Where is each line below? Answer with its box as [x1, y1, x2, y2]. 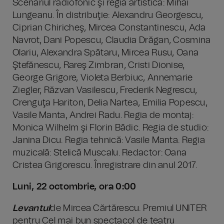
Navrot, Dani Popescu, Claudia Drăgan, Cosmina [12, 36, 211, 45]
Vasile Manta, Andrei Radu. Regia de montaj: [12, 111, 193, 120]
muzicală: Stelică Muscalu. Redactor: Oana [12, 148, 187, 157]
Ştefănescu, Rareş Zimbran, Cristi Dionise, [12, 61, 185, 70]
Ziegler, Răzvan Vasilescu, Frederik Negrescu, [12, 86, 197, 95]
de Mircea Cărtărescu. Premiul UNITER [50, 204, 207, 213]
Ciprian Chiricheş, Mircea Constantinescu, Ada [12, 23, 206, 32]
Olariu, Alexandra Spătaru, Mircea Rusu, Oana [12, 48, 199, 57]
